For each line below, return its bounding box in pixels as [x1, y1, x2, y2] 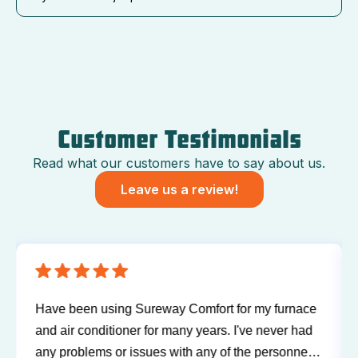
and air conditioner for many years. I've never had [35, 323, 312, 337]
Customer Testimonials [57, 125, 301, 155]
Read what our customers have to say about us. [33, 154, 325, 171]
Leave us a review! [120, 181, 238, 197]
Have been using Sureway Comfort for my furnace [35, 301, 316, 316]
